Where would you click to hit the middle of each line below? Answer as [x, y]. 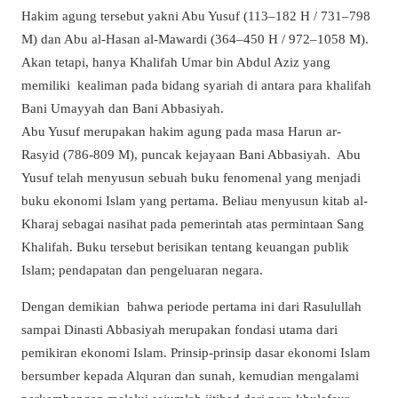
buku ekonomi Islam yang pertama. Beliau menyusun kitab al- [195, 201]
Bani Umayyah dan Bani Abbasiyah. [123, 108]
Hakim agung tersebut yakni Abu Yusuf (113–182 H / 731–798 [196, 16]
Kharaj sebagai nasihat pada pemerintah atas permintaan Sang [193, 224]
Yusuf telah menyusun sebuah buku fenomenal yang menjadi [191, 178]
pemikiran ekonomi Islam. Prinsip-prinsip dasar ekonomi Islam [196, 353]
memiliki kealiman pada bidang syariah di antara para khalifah [196, 85]
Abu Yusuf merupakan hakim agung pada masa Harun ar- [181, 131]
